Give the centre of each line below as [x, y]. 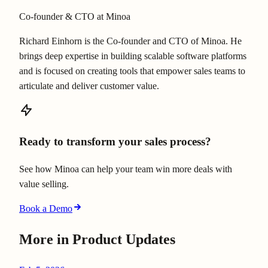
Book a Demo [46, 208]
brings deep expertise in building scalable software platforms [133, 56]
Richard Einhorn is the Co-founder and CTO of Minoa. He [130, 41]
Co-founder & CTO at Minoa [75, 17]
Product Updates [124, 239]
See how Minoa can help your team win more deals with [126, 169]
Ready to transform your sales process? [115, 141]
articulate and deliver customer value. [89, 86]
